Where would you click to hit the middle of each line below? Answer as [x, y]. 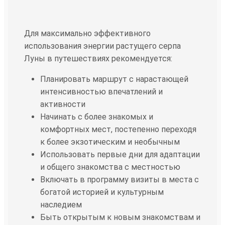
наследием [61, 204]
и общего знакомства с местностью [110, 167]
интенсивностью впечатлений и [101, 91]
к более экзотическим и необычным [110, 142]
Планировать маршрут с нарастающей [114, 79]
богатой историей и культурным [102, 192]
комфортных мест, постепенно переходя [118, 129]
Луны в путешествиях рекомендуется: [98, 58]
